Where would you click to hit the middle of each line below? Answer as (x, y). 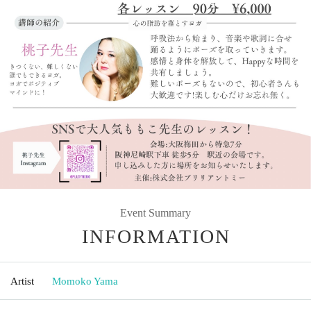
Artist (22, 281)
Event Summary (155, 212)
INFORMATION (156, 236)
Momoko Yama (85, 281)
